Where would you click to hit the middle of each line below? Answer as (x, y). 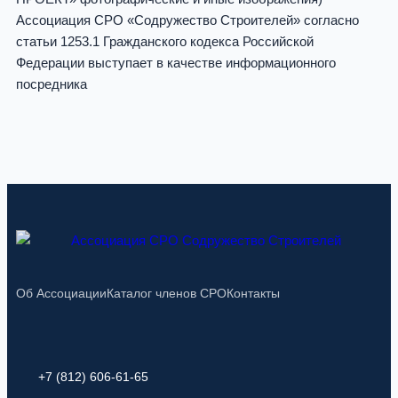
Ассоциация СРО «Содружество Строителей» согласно (187, 20)
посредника (52, 84)
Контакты (253, 294)
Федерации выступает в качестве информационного (176, 63)
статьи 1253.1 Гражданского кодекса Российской (165, 42)
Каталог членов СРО (167, 294)
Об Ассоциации (61, 294)
